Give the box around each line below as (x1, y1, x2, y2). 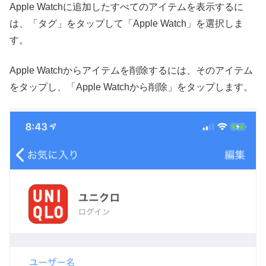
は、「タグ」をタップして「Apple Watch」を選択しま (9, 18, 243, 29)
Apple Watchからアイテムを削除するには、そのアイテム (9, 65, 253, 75)
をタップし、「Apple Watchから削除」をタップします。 (9, 81, 253, 92)
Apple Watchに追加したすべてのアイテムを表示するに (9, 2, 243, 12)
